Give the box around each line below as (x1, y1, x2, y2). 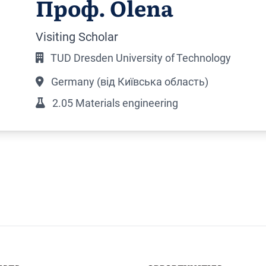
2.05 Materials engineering (49, 97, 178, 110)
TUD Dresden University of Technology (48, 52, 231, 65)
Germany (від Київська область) (48, 75, 208, 88)
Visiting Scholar (35, 30, 118, 45)
